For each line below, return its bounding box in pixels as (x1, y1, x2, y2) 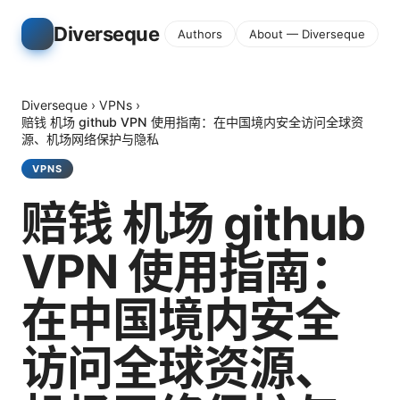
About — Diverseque (249, 27, 365, 41)
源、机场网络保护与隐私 (21, 131, 159, 146)
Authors (178, 27, 222, 41)
